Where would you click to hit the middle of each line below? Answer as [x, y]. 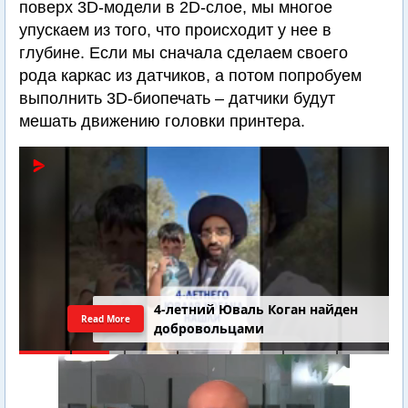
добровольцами [209, 329]
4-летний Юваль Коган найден [256, 310]
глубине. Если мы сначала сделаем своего [184, 53]
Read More [106, 319]
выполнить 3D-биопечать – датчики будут [177, 98]
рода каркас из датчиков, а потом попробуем [190, 76]
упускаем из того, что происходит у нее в [175, 30]
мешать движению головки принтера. [162, 121]
